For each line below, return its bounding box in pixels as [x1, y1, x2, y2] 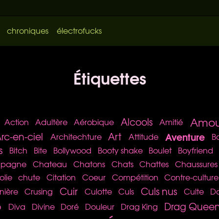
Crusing [24, 185, 53, 197]
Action [4, 116, 29, 128]
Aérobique [73, 116, 114, 128]
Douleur [85, 200, 115, 212]
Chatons [73, 157, 105, 170]
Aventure [165, 129, 205, 144]
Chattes [139, 157, 169, 170]
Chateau [33, 157, 67, 170]
